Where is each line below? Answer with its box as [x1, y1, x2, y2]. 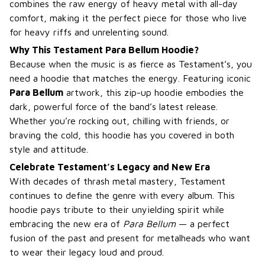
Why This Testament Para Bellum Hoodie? [9, 44, 199, 56]
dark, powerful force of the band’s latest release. [9, 101, 218, 112]
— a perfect [176, 218, 230, 230]
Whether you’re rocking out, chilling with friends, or [9, 115, 230, 127]
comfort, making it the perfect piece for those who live [9, 12, 247, 23]
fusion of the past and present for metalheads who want [9, 232, 250, 244]
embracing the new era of [9, 218, 123, 230]
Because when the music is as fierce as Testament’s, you [9, 59, 252, 70]
